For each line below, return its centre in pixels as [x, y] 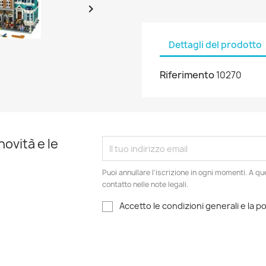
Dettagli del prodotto [215, 45]
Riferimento [187, 75]
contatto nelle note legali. [145, 184]
